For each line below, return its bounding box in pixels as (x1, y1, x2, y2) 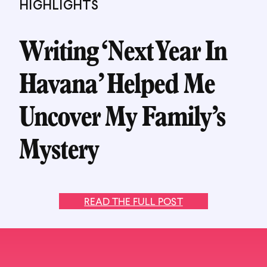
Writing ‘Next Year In (19, 40, 226, 69)
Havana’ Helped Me (19, 73, 215, 102)
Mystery (19, 138, 98, 167)
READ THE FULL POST (84, 195, 183, 208)
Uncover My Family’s (19, 105, 225, 135)
